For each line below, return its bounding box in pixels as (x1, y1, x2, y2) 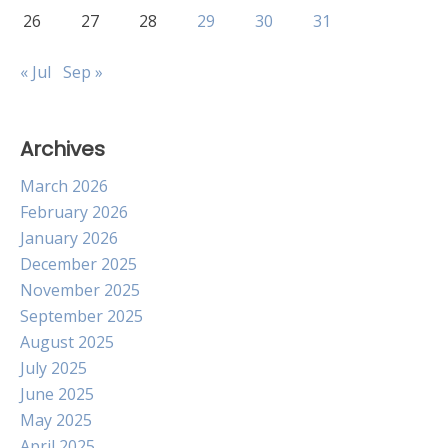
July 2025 (20, 357, 87, 379)
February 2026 (20, 201, 128, 223)
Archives (20, 135, 105, 163)
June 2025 (20, 383, 94, 405)
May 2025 (20, 409, 92, 431)
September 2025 (20, 305, 143, 327)
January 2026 (20, 227, 118, 249)
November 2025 (20, 279, 140, 301)
